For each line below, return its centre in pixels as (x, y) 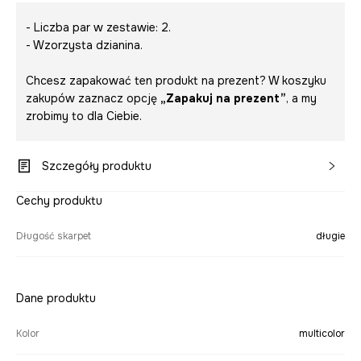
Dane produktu (56, 298)
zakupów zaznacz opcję (93, 98)
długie (330, 236)
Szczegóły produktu (97, 166)
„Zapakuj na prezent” (223, 98)
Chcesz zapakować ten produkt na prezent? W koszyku (176, 81)
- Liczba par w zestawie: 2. (98, 27)
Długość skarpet (54, 236)
